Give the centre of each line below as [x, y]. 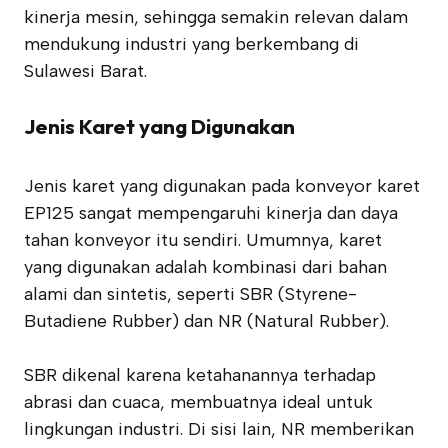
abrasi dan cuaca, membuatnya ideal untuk [198, 402]
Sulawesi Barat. [85, 71]
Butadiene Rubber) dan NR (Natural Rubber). [206, 321]
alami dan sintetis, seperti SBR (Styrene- [190, 294]
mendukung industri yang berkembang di [191, 44]
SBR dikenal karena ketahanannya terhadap [200, 375]
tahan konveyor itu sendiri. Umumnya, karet [203, 240]
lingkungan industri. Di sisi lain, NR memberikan [219, 429]
